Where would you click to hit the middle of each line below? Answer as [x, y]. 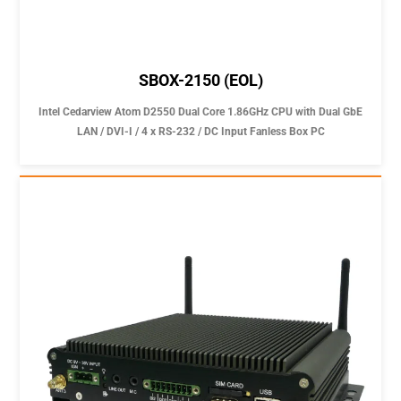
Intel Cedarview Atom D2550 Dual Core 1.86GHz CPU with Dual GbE [200, 112]
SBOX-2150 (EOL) [200, 81]
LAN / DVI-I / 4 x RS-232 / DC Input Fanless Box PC [200, 132]
